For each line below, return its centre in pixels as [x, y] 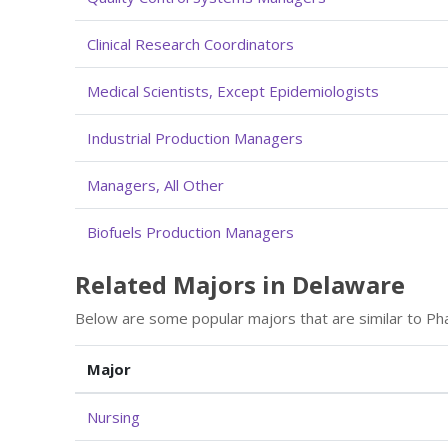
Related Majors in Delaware [240, 284]
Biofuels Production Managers [190, 231]
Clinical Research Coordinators [190, 43]
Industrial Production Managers [195, 137]
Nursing [113, 416]
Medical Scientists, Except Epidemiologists [233, 90]
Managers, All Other [155, 184]
